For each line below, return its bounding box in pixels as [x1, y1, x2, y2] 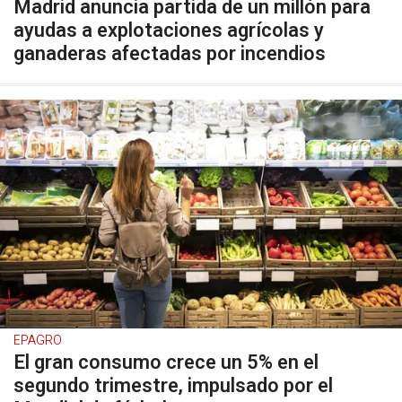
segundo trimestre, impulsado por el [13, 371, 333, 400]
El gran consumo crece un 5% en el [13, 348, 319, 377]
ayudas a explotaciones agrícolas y [13, 16, 324, 45]
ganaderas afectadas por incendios [13, 39, 326, 68]
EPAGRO [13, 331, 62, 350]
